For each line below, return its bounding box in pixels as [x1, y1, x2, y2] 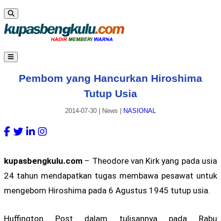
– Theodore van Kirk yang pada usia [82, 155, 217, 166]
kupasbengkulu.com [4, 155, 82, 166]
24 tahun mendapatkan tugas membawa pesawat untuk [4, 170, 217, 181]
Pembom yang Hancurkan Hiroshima [19, 72, 202, 84]
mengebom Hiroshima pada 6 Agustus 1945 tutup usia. [4, 185, 210, 195]
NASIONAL [123, 107, 156, 115]
